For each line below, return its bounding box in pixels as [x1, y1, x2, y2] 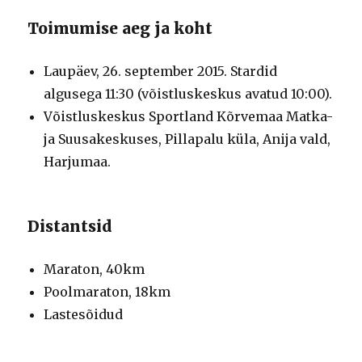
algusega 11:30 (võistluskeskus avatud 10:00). [44, 85, 333, 102]
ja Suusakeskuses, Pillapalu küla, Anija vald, [44, 130, 331, 147]
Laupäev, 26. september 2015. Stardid [44, 62, 278, 79]
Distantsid [27, 216, 113, 236]
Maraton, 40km [44, 260, 145, 277]
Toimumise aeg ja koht [27, 18, 213, 38]
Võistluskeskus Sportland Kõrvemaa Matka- [44, 107, 334, 124]
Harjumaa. [44, 153, 112, 170]
